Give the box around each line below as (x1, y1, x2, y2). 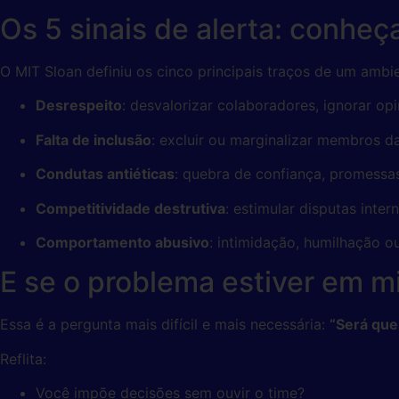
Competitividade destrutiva (36, 199, 225, 217)
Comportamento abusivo (36, 232, 209, 251)
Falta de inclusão (36, 130, 151, 149)
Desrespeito (36, 96, 122, 115)
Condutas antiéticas (36, 165, 175, 183)
